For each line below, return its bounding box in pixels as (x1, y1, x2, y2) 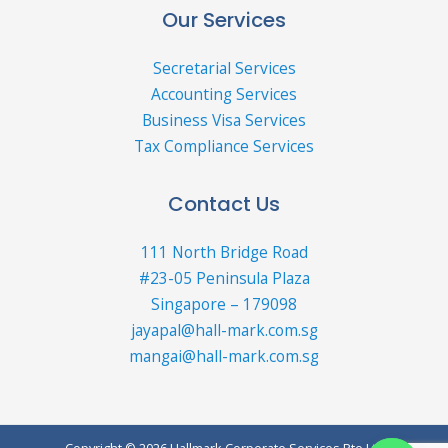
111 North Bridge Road (140, 240, 308, 263)
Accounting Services (151, 82, 297, 105)
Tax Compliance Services (134, 134, 314, 157)
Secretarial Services (152, 56, 296, 79)
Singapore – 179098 (151, 292, 297, 315)
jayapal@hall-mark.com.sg (130, 318, 318, 341)
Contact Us (168, 189, 280, 218)
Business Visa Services (142, 108, 306, 131)
